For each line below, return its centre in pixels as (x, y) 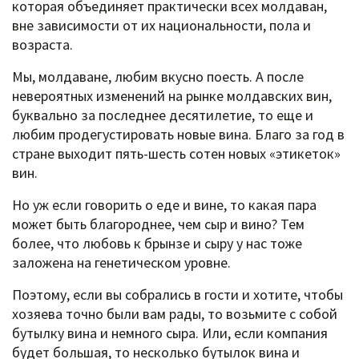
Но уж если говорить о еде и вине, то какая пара (164, 204)
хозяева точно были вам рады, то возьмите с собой (175, 313)
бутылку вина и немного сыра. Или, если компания (170, 333)
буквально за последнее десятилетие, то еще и (163, 115)
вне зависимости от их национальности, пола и (161, 25)
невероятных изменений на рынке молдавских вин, (172, 95)
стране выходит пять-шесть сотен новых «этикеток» (176, 153)
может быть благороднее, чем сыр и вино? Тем (158, 224)
